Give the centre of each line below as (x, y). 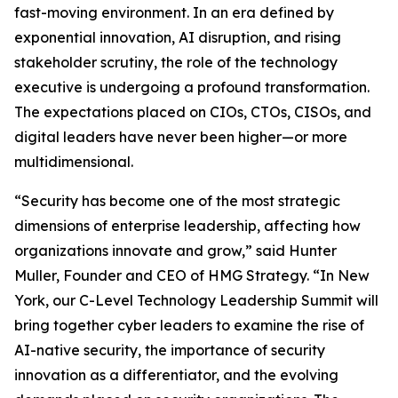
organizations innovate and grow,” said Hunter (175, 251)
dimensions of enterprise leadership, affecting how (187, 226)
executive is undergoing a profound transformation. (192, 88)
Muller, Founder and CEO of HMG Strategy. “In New (192, 276)
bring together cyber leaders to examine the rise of (189, 326)
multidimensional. (74, 162)
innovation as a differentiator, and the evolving (176, 375)
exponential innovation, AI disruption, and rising (178, 38)
